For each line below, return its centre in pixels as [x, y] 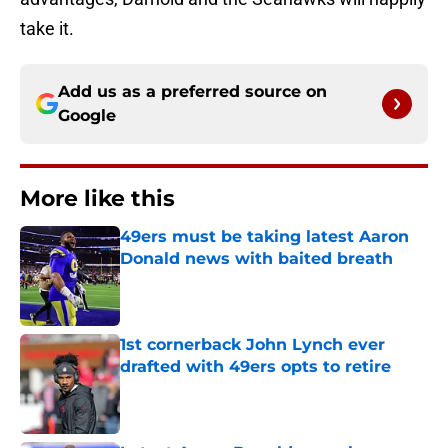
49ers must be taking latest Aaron [264, 237]
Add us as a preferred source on [192, 92]
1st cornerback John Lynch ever [252, 345]
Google [87, 116]
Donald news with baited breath [256, 259]
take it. [47, 29]
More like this [97, 199]
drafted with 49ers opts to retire [255, 367]
